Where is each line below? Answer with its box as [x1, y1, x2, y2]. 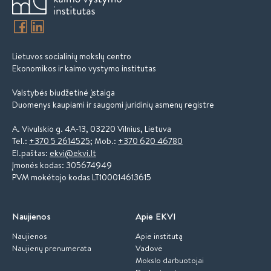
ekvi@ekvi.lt [50, 147, 96, 159]
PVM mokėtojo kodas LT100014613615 [12, 171, 151, 183]
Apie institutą [135, 230, 183, 241]
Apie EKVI [135, 210, 176, 223]
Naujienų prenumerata [12, 243, 91, 253]
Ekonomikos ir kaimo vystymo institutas [12, 62, 156, 74]
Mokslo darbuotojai [135, 255, 204, 266]
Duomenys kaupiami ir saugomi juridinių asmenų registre [12, 99, 214, 111]
